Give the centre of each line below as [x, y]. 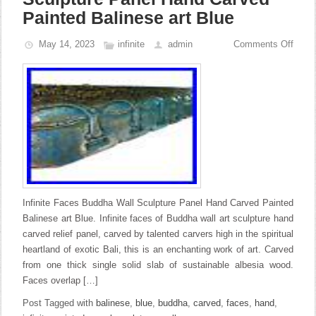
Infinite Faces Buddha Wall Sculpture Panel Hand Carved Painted [158, 203]
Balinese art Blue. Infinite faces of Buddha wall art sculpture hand [158, 218]
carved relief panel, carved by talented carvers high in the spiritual [158, 234]
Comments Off [263, 44]
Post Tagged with [60, 303]
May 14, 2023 [67, 44]
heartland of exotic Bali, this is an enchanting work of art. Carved [158, 249]
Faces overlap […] [61, 280]
